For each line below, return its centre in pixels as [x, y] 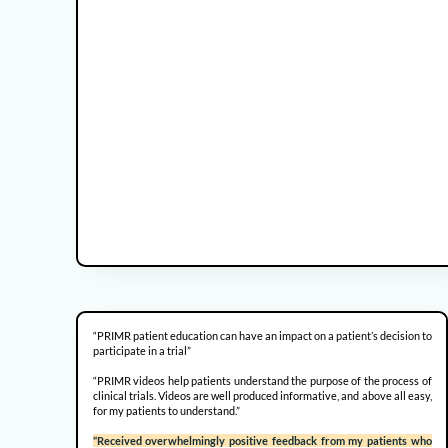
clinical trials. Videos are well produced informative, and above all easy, [262, 396]
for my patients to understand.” [166, 411]
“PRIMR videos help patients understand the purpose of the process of [262, 381]
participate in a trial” [141, 351]
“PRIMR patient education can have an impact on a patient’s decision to [262, 336]
